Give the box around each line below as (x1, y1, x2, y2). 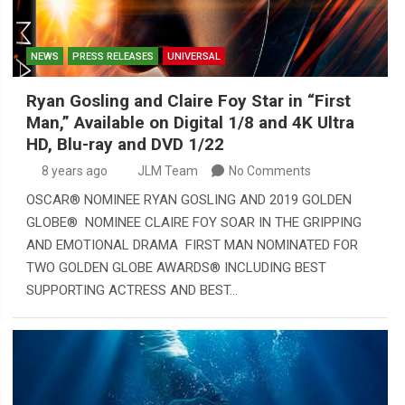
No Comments (228, 163, 311, 178)
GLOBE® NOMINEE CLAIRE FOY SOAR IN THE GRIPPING (25, 213, 362, 231)
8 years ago (42, 163, 108, 178)
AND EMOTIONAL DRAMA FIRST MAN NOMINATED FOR (25, 236, 358, 253)
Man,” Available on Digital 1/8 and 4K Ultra (25, 111, 354, 133)
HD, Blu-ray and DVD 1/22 (25, 133, 224, 155)
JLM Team (137, 163, 198, 178)
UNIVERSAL (166, 50, 221, 62)
